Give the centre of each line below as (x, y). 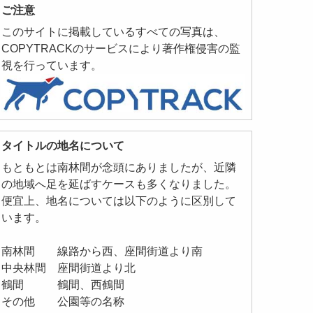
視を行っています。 (52, 66)
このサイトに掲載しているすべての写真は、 (114, 32)
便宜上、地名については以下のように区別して (119, 201)
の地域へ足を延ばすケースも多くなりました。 (119, 184)
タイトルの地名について (63, 146)
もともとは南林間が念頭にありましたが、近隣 (119, 168)
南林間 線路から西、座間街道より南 (102, 252)
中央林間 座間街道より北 (69, 268)
